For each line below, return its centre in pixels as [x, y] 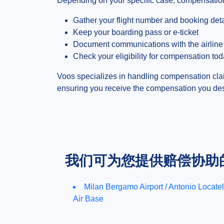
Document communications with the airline [148, 44]
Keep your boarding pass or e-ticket [136, 32]
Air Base [88, 199]
